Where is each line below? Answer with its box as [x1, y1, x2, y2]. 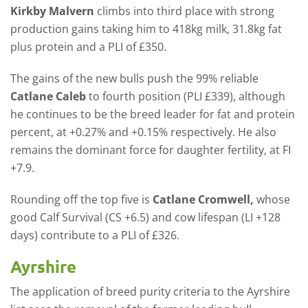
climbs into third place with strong [94, 3, 274, 19]
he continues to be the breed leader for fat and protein [10, 107, 295, 122]
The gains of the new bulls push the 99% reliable [10, 71, 258, 86]
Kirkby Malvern [10, 3, 94, 19]
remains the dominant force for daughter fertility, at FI [10, 142, 291, 157]
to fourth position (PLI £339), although [86, 89, 285, 104]
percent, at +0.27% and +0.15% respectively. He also [10, 124, 276, 140]
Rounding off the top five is [10, 192, 153, 207]
